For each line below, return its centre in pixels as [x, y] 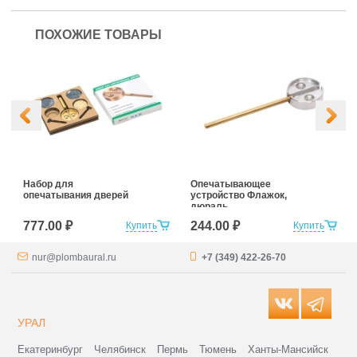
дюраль [209, 206]
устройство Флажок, [239, 195]
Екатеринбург [51, 349]
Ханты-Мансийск [288, 349]
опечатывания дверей [76, 195]
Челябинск [120, 349]
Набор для [48, 184]
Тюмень [218, 349]
